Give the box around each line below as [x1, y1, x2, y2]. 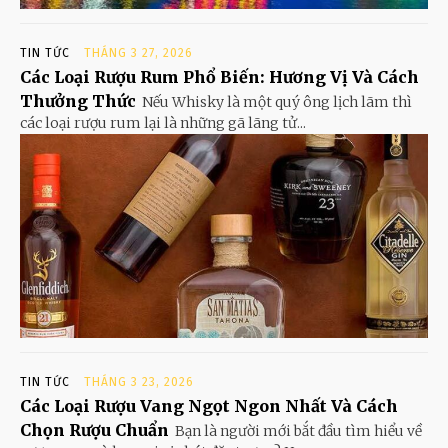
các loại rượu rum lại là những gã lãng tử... [20, 114, 306, 133]
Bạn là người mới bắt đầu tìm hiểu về [175, 422, 422, 441]
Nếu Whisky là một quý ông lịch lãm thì [142, 93, 412, 112]
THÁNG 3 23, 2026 [84, 375, 194, 390]
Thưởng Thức [20, 91, 136, 112]
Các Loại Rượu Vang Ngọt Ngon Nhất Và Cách [20, 396, 398, 417]
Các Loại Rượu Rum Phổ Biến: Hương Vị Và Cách [20, 67, 419, 88]
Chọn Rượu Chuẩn [20, 420, 169, 441]
